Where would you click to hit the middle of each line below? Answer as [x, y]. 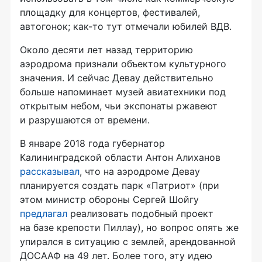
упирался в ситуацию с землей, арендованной [128, 241]
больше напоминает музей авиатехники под [123, 92]
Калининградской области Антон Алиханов [120, 157]
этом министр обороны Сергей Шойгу [109, 199]
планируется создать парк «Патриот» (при [120, 185]
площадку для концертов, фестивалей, [110, 12]
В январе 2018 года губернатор [92, 143]
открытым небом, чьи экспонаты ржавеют [119, 106]
